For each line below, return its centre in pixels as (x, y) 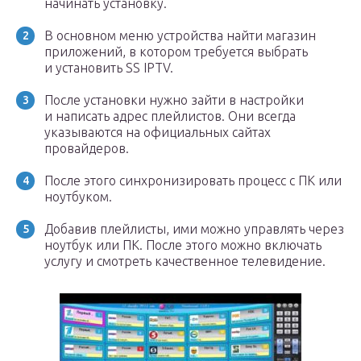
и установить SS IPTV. (109, 68)
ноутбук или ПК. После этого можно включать (183, 245)
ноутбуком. (78, 197)
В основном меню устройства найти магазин (180, 35)
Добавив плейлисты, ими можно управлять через (194, 229)
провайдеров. (87, 148)
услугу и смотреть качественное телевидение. (185, 261)
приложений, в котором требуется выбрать (176, 52)
